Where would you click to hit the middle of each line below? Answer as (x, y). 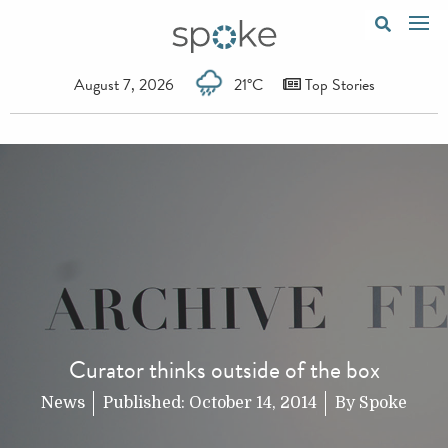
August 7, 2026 (123, 84)
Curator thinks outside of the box (224, 369)
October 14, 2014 (253, 402)
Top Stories (337, 84)
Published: (146, 402)
